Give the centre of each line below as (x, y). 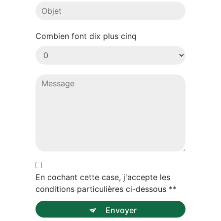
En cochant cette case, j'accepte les (103, 177)
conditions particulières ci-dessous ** (106, 189)
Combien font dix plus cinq (86, 36)
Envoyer (121, 210)
